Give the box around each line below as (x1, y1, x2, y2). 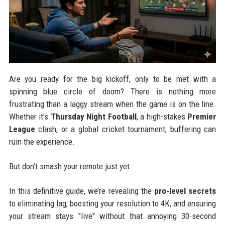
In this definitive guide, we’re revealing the (9, 186, 155, 196)
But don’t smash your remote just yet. (9, 161, 132, 172)
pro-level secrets (154, 186, 216, 196)
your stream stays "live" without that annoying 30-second (9, 211, 216, 221)
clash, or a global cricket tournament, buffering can (35, 124, 216, 135)
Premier (187, 111, 216, 122)
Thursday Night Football (50, 111, 137, 122)
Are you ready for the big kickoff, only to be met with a (9, 74, 216, 84)
